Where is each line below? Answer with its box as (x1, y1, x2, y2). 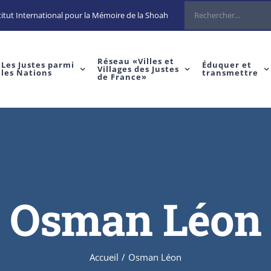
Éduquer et (201, 59, 252, 70)
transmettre (201, 67, 258, 78)
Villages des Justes (97, 63, 179, 74)
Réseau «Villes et (97, 55, 174, 67)
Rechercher (184, 4, 224, 16)
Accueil (90, 250, 119, 263)
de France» (97, 71, 147, 82)
